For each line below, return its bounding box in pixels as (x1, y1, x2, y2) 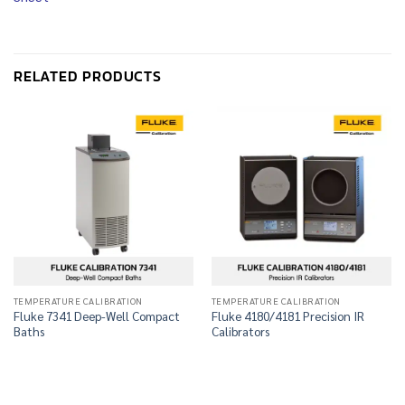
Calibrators (211, 323, 269, 340)
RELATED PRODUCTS (14, 64, 162, 87)
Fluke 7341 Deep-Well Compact (13, 307, 180, 325)
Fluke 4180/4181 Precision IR (211, 307, 364, 325)
